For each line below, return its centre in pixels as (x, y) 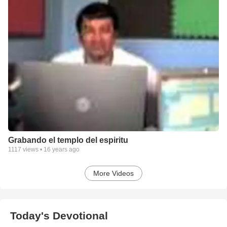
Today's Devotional (59, 216)
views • (32, 150)
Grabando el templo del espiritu (68, 140)
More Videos (113, 174)
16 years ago (62, 150)
